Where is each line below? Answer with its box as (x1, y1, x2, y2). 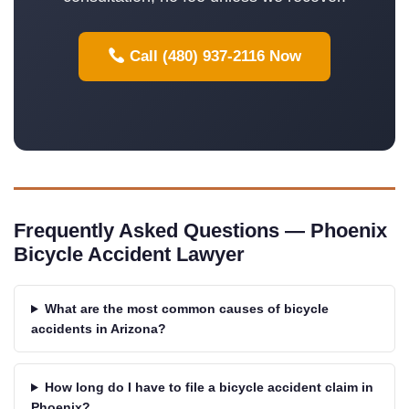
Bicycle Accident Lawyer (14, 243, 245, 267)
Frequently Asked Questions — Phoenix (14, 219, 387, 243)
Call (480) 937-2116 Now (125, 47, 302, 66)
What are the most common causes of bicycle (44, 301, 329, 317)
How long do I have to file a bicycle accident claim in (44, 380, 373, 395)
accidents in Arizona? (31, 321, 166, 337)
